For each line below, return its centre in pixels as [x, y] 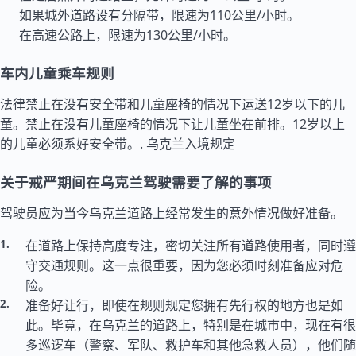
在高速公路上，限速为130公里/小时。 [128, 35]
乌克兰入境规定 [191, 144]
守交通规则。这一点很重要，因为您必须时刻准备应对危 [184, 265]
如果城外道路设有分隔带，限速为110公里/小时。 [159, 15]
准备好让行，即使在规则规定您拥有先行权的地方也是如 [184, 305]
